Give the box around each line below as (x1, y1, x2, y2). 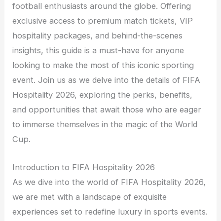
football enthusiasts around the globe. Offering (12, 1, 191, 11)
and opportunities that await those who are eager (12, 105, 202, 115)
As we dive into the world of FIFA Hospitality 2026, (12, 177, 206, 187)
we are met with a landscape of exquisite (12, 191, 167, 202)
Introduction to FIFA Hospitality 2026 (12, 162, 155, 172)
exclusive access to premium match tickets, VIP (12, 16, 193, 26)
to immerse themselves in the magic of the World (12, 119, 198, 130)
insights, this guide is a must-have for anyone (12, 45, 184, 56)
